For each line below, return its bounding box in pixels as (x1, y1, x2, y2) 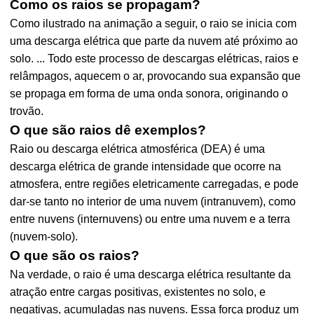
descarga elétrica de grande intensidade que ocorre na (10, 161, 282, 172)
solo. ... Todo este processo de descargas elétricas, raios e (10, 53, 299, 64)
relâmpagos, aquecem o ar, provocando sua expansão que (10, 70, 301, 82)
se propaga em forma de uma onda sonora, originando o (10, 88, 289, 100)
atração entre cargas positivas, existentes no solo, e (10, 286, 266, 298)
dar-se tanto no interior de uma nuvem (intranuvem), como (10, 196, 296, 207)
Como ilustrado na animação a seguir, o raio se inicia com (10, 18, 297, 29)
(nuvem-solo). (10, 231, 78, 243)
